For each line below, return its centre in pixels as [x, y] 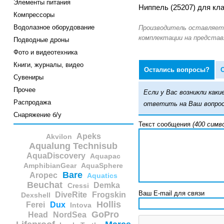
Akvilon [59, 137]
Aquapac [105, 156]
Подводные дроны [41, 40]
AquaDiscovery [56, 156]
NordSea [69, 215]
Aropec [43, 175]
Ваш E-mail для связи [171, 193]
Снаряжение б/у [37, 115]
